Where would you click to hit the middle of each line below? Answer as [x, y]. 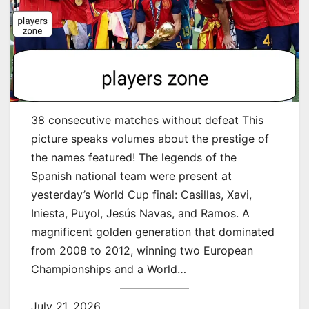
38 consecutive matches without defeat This [147, 120]
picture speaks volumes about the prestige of [150, 138]
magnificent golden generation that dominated [153, 231]
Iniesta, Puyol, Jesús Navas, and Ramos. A [140, 213]
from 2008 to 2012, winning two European [142, 250]
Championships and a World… [109, 269]
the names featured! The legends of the [134, 157]
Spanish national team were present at [131, 176]
